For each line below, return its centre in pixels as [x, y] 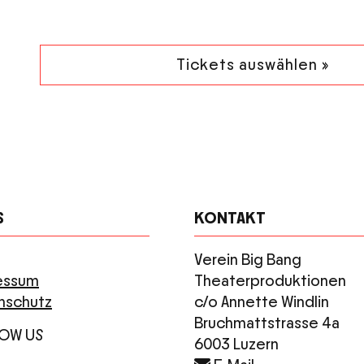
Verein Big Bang [248, 260]
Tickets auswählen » [253, 65]
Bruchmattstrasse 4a [267, 324]
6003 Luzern [236, 345]
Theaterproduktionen [270, 282]
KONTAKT [230, 219]
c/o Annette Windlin [262, 303]
